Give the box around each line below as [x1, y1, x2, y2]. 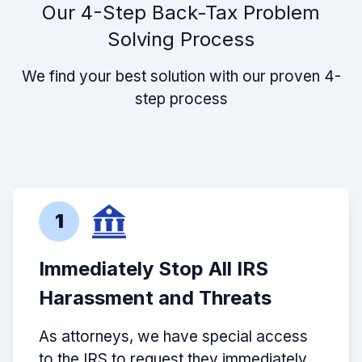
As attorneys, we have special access [39, 327, 308, 347]
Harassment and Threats [39, 286, 271, 310]
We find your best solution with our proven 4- [21, 67, 341, 86]
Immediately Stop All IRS [39, 257, 268, 281]
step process [134, 90, 228, 109]
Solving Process [107, 27, 255, 52]
